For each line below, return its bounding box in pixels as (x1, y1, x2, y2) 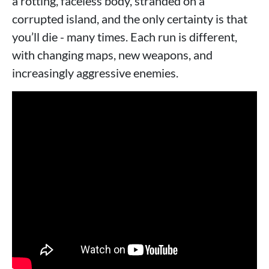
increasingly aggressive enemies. (12, 65, 178, 80)
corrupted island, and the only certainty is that (12, 11, 247, 26)
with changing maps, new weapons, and (12, 47, 213, 62)
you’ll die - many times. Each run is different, (12, 29, 237, 44)
